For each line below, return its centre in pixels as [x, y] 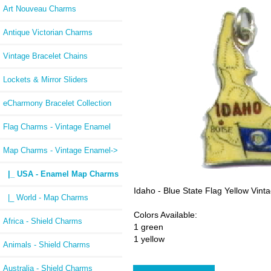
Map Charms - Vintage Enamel [57, 150]
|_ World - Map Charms [46, 197]
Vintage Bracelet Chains [45, 56]
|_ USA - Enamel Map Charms [61, 174]
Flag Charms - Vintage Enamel [57, 126]
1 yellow [149, 239]
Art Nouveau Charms [40, 8]
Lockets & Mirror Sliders [45, 79]
